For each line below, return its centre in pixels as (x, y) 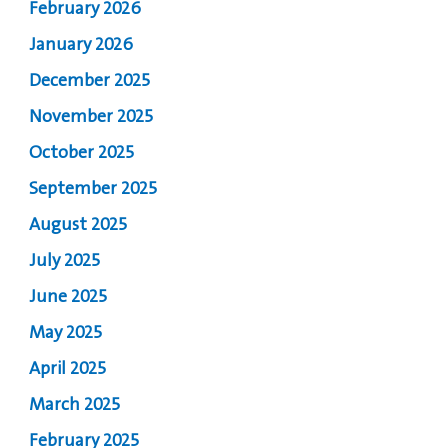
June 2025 (68, 297)
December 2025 (90, 81)
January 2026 (81, 45)
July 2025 (65, 261)
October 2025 (82, 153)
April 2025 (68, 369)
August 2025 (78, 225)
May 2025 (66, 333)
